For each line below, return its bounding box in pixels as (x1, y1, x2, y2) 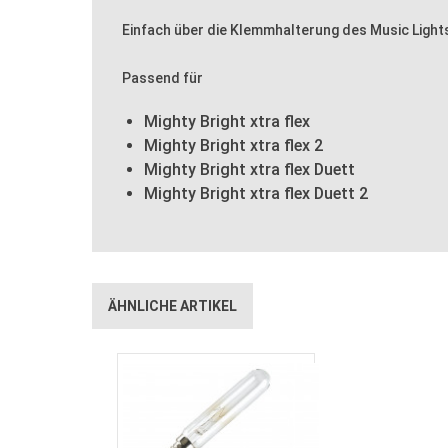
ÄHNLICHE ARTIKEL (108, 297, 237, 314)
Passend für (122, 69, 203, 86)
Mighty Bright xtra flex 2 (144, 135, 323, 155)
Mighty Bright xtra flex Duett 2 (144, 183, 368, 203)
